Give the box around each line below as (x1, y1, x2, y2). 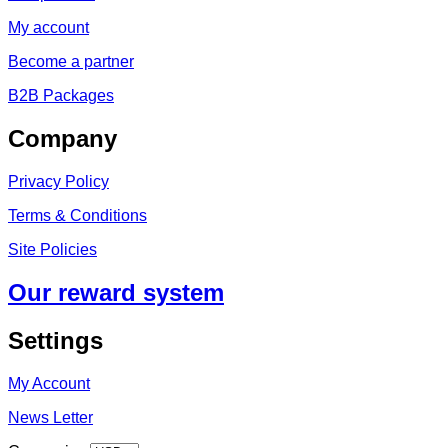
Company (8, 125, 117, 153)
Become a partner (8, 53, 134, 71)
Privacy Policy (8, 173, 109, 191)
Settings (8, 326, 103, 354)
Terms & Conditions (8, 207, 147, 225)
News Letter (8, 408, 93, 426)
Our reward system (8, 279, 224, 307)
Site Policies (8, 241, 97, 259)
